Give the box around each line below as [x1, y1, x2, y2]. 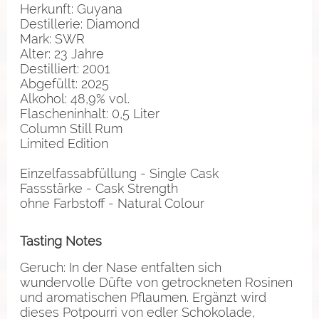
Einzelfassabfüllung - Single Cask [20, 165, 219, 181]
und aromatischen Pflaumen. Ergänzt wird [20, 289, 266, 305]
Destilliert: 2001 [20, 61, 110, 76]
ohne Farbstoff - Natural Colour [20, 195, 204, 211]
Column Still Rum [20, 120, 122, 136]
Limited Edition [20, 135, 108, 151]
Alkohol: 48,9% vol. [20, 90, 130, 106]
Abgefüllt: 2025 [20, 75, 109, 91]
